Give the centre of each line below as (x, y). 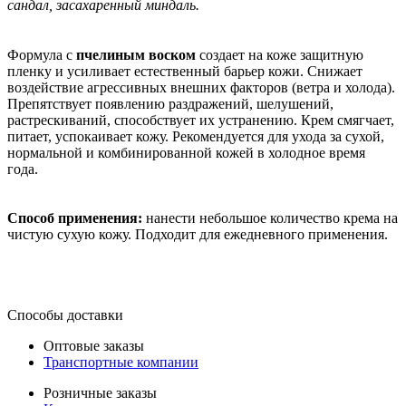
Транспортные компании (121, 362)
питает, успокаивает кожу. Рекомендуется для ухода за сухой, (196, 136)
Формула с (42, 55)
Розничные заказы (100, 392)
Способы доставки (65, 314)
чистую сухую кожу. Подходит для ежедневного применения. (198, 234)
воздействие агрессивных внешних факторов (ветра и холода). (201, 87)
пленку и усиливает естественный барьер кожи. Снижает (185, 71)
